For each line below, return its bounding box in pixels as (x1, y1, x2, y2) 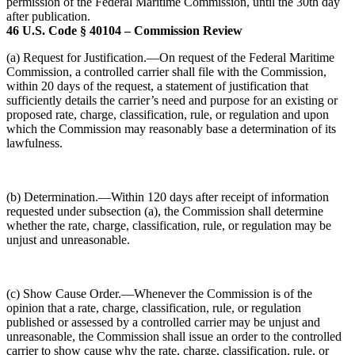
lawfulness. (6, 136, 63, 150)
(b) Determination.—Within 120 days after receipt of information (6, 190, 329, 204)
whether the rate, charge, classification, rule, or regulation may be (6, 219, 331, 232)
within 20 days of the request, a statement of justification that (6, 79, 308, 93)
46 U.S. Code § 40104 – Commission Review (6, 24, 242, 37)
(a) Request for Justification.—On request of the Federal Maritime (6, 51, 334, 64)
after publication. (6, 10, 90, 23)
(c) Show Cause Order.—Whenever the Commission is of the (6, 287, 312, 300)
